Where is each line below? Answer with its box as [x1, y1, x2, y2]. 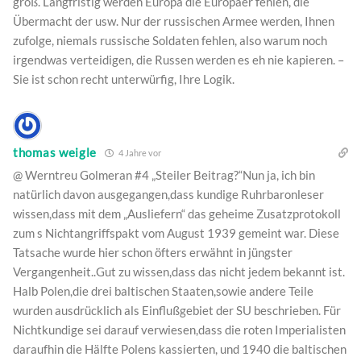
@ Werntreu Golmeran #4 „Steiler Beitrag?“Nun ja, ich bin [13, 167, 315, 182]
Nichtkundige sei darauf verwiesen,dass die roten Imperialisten [13, 322, 346, 337]
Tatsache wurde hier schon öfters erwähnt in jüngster [13, 244, 293, 259]
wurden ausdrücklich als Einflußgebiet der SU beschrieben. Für [13, 302, 341, 317]
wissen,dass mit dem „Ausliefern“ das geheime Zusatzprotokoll [13, 205, 341, 221]
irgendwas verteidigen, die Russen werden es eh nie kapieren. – [13, 52, 344, 67]
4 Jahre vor [117, 147, 162, 158]
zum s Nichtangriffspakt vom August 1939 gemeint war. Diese [13, 225, 339, 240]
